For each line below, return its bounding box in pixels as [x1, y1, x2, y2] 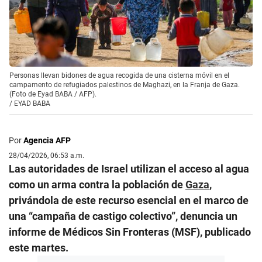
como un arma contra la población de [9, 178, 185, 191]
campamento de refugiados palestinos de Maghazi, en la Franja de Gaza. [9, 80, 240, 89]
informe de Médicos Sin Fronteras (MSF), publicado [9, 225, 251, 238]
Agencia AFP [23, 135, 71, 145]
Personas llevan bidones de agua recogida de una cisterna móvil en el [9, 71, 229, 80]
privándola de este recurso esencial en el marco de [9, 194, 249, 206]
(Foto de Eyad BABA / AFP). [9, 89, 96, 98]
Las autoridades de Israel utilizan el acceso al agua [9, 162, 249, 175]
